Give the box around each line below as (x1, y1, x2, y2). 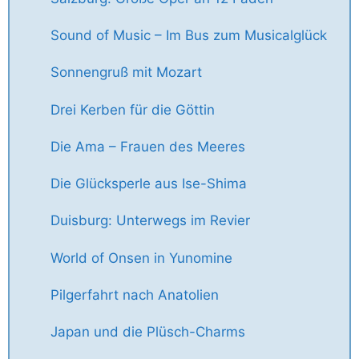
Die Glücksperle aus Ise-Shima (50, 175, 247, 192)
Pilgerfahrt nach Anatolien (50, 286, 219, 303)
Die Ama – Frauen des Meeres (50, 138, 245, 155)
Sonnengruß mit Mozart (50, 64, 202, 81)
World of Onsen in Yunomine (50, 249, 232, 266)
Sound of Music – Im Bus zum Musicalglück (50, 27, 327, 44)
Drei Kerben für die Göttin (50, 101, 215, 118)
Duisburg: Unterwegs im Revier (50, 212, 250, 229)
